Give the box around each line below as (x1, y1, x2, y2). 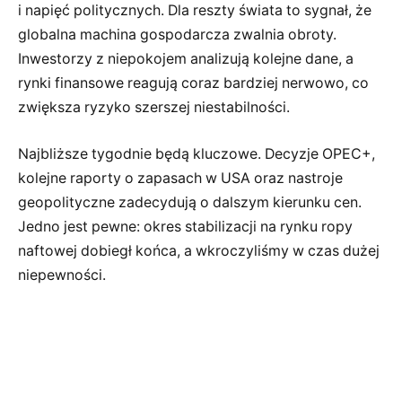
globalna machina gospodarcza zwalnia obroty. (18, 26, 336, 44)
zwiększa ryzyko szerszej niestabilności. (18, 99, 290, 117)
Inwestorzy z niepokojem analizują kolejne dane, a (18, 50, 354, 68)
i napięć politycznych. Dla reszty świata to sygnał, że (18, 2, 371, 20)
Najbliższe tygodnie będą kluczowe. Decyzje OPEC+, (18, 145, 375, 163)
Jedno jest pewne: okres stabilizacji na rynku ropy (18, 218, 353, 236)
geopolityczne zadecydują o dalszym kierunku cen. (18, 194, 362, 212)
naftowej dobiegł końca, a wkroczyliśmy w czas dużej (18, 242, 380, 260)
